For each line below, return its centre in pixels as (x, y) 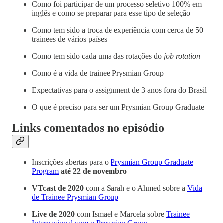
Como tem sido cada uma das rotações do (98, 56)
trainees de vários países (69, 39)
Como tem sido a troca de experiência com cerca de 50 (117, 30)
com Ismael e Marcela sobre (120, 214)
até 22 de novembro (94, 171)
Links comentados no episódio (88, 128)
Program (45, 171)
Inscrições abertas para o (71, 162)
